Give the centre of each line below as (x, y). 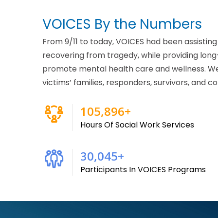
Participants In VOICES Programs (143, 169)
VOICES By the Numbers (122, 24)
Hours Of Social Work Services (137, 125)
